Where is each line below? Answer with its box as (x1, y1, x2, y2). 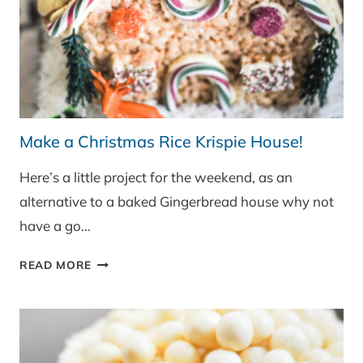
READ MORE (19, 258, 92, 272)
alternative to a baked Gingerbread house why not (19, 193, 334, 211)
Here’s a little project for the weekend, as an (19, 169, 293, 186)
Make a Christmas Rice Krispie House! (19, 131, 303, 152)
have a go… (19, 217, 91, 235)
